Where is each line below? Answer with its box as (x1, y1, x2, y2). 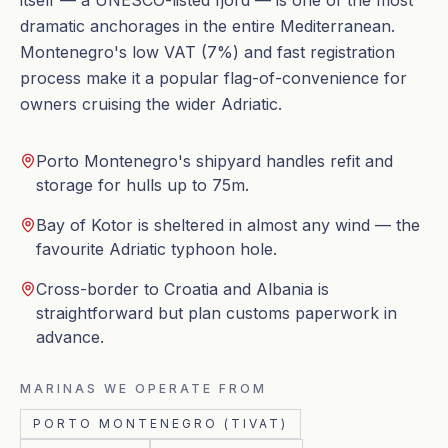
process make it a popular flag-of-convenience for (20, 68, 407, 88)
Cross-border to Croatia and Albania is (36, 279, 329, 299)
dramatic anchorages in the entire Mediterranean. (20, 16, 395, 36)
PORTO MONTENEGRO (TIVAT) (33, 416, 288, 431)
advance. (36, 327, 104, 347)
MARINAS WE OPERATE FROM (20, 381, 267, 396)
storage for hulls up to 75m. (36, 175, 249, 195)
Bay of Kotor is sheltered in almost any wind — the (36, 215, 420, 235)
